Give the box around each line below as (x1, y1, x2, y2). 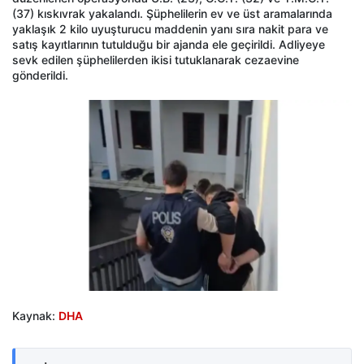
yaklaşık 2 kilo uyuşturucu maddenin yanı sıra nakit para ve (12, 22, 328, 37)
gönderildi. (12, 68, 68, 83)
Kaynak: (12, 309, 58, 323)
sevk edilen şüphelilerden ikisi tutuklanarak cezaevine (12, 53, 299, 67)
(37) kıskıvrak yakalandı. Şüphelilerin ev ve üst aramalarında (12, 6, 332, 21)
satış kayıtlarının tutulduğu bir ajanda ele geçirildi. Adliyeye (12, 37, 325, 52)
